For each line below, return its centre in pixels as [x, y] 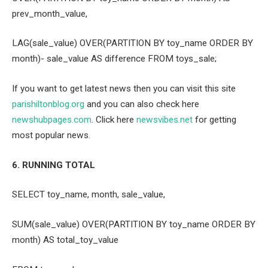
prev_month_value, [50, 13]
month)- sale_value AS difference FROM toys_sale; [114, 59]
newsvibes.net [165, 120]
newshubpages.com [52, 120]
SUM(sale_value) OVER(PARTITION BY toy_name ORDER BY [134, 224]
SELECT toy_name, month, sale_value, [89, 195]
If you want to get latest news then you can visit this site [124, 89]
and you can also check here [142, 104]
